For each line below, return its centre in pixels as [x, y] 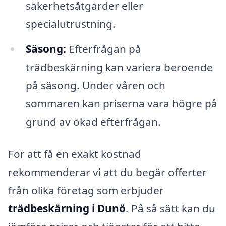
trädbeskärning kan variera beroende [119, 67]
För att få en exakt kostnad [75, 154]
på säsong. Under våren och [95, 86]
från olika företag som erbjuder [86, 190]
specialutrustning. [70, 24]
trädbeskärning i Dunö [67, 209]
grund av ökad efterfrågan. [93, 122]
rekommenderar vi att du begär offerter [107, 172]
